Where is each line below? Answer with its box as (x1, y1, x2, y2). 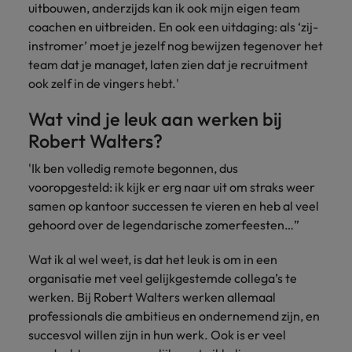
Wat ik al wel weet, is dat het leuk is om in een (28, 251, 277, 267)
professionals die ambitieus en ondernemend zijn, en (28, 308, 320, 324)
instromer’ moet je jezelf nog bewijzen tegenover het (28, 38, 323, 53)
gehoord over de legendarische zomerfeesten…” (28, 217, 299, 233)
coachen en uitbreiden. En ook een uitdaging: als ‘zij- (28, 19, 318, 35)
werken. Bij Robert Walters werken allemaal (28, 289, 276, 305)
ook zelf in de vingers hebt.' (28, 75, 179, 91)
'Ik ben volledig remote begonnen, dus (28, 160, 238, 176)
